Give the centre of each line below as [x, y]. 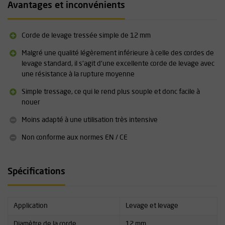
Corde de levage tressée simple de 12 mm [86, 35]
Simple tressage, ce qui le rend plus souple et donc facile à [111, 92]
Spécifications [36, 172]
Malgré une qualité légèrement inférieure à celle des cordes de [118, 53]
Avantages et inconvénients [66, 6]
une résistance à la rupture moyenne [78, 74]
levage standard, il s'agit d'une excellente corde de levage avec [118, 64]
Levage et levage [152, 206]
